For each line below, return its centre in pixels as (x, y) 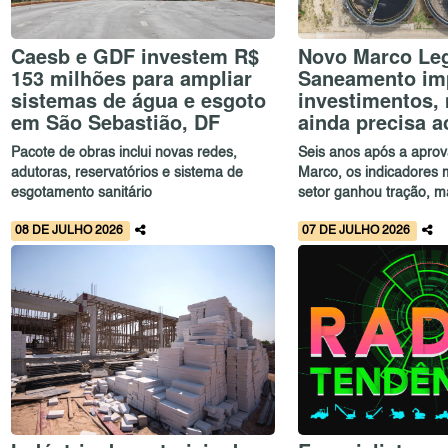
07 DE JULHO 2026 (357, 230)
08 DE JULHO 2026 (71, 230)
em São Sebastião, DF (116, 121)
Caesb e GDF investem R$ (135, 55)
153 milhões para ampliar (132, 77)
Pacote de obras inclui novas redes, (124, 153)
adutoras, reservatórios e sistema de (127, 173)
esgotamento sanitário (82, 193)
